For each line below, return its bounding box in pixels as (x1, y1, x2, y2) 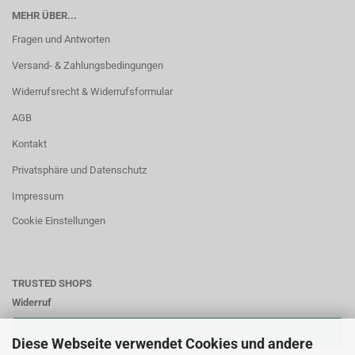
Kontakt (12, 138, 47, 150)
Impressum (12, 190, 63, 202)
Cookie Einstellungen (12, 215, 105, 227)
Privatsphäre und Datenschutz (12, 164, 147, 176)
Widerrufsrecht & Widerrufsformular (12, 86, 173, 97)
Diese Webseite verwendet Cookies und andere (12, 334, 313, 352)
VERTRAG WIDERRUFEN (115, 327, 240, 339)
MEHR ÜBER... (12, 10, 77, 21)
